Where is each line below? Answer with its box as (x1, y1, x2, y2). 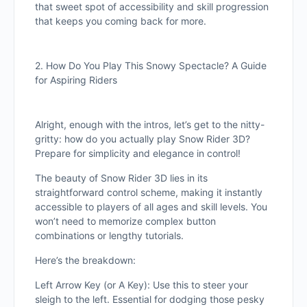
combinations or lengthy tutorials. (35, 230, 184, 241)
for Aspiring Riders (35, 74, 117, 86)
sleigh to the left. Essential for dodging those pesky (35, 293, 265, 305)
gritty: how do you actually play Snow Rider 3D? (35, 133, 250, 145)
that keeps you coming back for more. (35, 15, 206, 27)
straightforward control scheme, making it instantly (35, 186, 262, 198)
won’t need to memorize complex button (35, 215, 216, 227)
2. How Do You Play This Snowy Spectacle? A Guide (35, 60, 267, 71)
